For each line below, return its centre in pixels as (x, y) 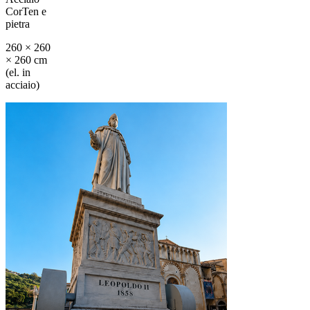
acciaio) (22, 84)
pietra (18, 24)
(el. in (18, 72)
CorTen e (26, 11)
